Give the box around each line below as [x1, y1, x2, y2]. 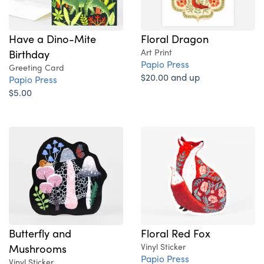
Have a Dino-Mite [9, 31, 96, 47]
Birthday [9, 46, 49, 62]
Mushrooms [9, 240, 67, 256]
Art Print [141, 46, 172, 58]
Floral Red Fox [141, 225, 210, 241]
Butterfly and [9, 225, 71, 241]
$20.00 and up [141, 70, 200, 84]
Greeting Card [9, 61, 64, 74]
